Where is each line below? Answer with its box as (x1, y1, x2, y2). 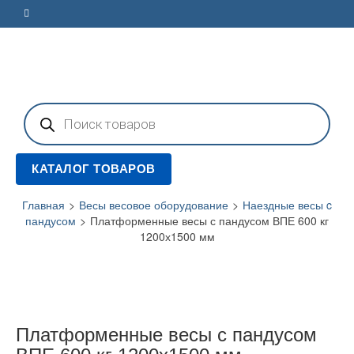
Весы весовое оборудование (79, 197, 228, 213)
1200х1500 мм (139, 228, 215, 244)
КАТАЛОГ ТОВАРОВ (32, 162, 156, 175)
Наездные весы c (243, 197, 332, 213)
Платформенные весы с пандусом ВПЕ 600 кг (90, 213, 329, 228)
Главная (22, 197, 65, 213)
